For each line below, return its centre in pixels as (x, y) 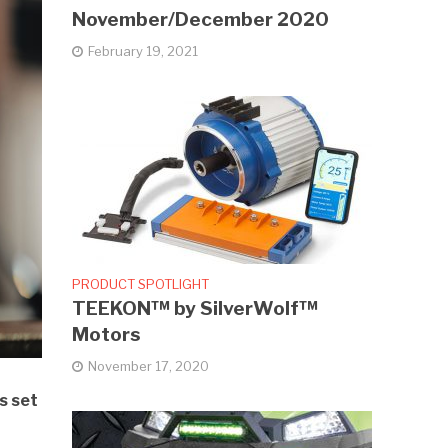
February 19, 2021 (143, 51)
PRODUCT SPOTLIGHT (141, 284)
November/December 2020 (201, 20)
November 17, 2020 (149, 366)
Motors (107, 335)
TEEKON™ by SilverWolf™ (195, 309)
